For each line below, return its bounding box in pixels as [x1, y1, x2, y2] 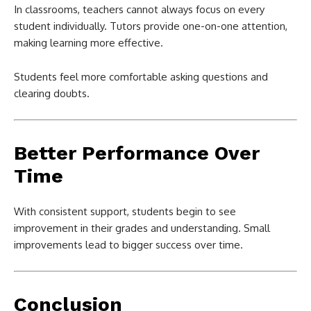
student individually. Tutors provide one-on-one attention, [14, 19, 287, 33]
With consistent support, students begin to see [14, 204, 236, 218]
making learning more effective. [14, 35, 163, 49]
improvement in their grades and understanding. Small [14, 221, 270, 235]
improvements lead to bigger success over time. [14, 237, 243, 251]
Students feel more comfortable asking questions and [14, 69, 268, 83]
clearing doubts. [14, 86, 90, 100]
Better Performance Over [14, 141, 260, 165]
